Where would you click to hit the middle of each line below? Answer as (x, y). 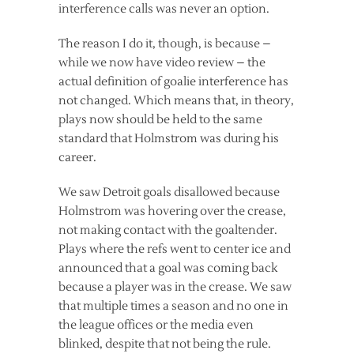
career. (77, 158)
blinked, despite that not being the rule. (165, 344)
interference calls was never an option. (164, 9)
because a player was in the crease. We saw (175, 287)
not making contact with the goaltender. (168, 230)
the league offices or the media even (156, 325)
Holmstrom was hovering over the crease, (172, 211)
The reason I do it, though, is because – (165, 44)
